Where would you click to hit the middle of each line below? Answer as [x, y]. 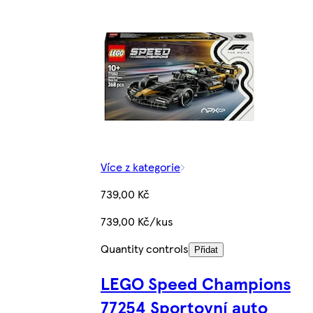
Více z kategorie [140, 167]
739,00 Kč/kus [137, 221]
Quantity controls [144, 249]
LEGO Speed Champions [195, 283]
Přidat [206, 250]
